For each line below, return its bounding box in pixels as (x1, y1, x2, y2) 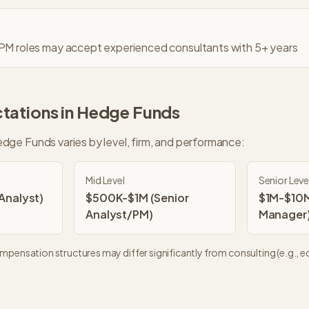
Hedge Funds (76, 101, 181, 122)
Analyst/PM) (86, 207, 153, 221)
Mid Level (86, 174, 125, 186)
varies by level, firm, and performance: (56, 134, 245, 149)
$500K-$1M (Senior (86, 190, 189, 205)
